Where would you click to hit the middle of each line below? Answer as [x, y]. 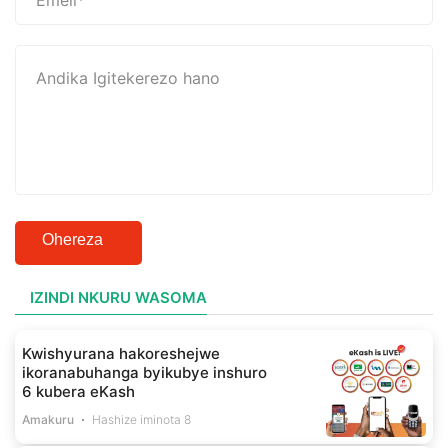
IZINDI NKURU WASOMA [118, 298]
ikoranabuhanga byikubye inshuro [144, 373]
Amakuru [48, 420]
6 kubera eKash [78, 392]
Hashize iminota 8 [142, 420]
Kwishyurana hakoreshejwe [121, 354]
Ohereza [72, 240]
